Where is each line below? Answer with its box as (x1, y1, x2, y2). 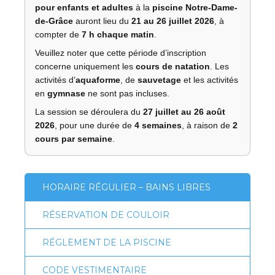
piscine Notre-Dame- (152, 2, 238, 12)
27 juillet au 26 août (143, 106, 225, 117)
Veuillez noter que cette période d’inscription (35, 47, 206, 58)
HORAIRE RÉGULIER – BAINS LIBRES (42, 181, 211, 193)
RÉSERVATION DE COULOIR (42, 209, 169, 220)
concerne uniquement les (35, 61, 136, 71)
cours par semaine (35, 133, 112, 144)
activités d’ (35, 74, 76, 85)
